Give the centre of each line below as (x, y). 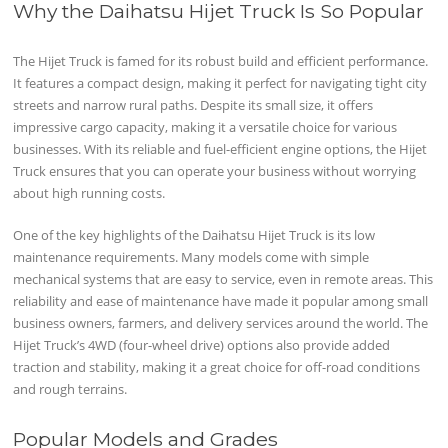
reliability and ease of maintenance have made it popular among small (221, 301)
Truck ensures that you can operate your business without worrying (215, 171)
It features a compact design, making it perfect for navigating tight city (220, 83)
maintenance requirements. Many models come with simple (191, 257)
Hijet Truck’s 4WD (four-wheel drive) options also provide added (202, 345)
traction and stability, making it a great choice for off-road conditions (217, 367)
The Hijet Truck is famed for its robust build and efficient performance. (221, 61)
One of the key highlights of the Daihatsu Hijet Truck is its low (194, 235)
